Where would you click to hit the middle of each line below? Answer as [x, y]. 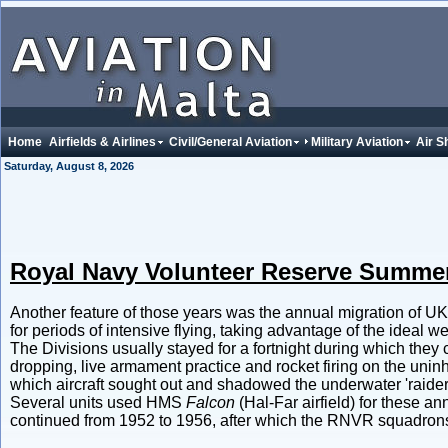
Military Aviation [357, 142]
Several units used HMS [98, 402]
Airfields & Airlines [101, 142]
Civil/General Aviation [229, 142]
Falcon [210, 402]
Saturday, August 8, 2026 [69, 166]
